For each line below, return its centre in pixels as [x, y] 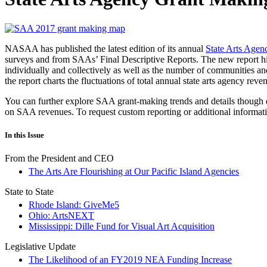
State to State [29, 192]
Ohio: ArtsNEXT [61, 216]
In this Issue [24, 135]
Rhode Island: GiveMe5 [74, 205]
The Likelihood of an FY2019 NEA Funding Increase [130, 260]
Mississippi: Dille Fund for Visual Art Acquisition [122, 226]
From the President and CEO [59, 159]
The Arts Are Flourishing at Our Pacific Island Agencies [134, 172]
